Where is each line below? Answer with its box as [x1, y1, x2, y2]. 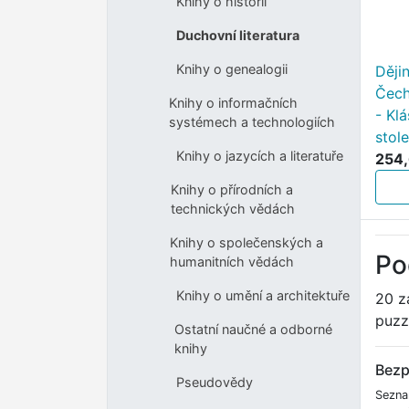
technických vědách [171, 201, 296, 217]
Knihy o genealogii [175, 61, 288, 78]
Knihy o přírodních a [171, 182, 294, 198]
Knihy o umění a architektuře [175, 288, 350, 304]
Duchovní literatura [175, 27, 299, 44]
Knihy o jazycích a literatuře [175, 148, 343, 164]
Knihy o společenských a [170, 235, 324, 251]
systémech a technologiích [169, 114, 336, 131]
